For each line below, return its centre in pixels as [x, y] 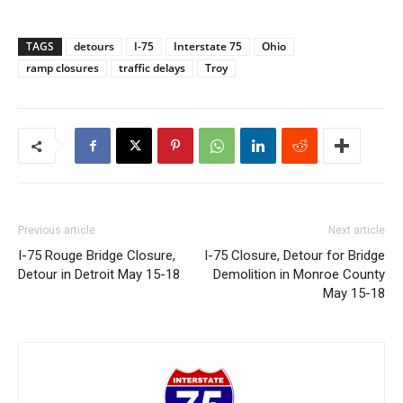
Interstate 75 [208, 46]
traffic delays [152, 67]
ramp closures [63, 67]
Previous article [57, 230]
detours [94, 46]
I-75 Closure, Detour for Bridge [295, 255]
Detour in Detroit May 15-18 [99, 274]
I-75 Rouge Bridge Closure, [97, 255]
